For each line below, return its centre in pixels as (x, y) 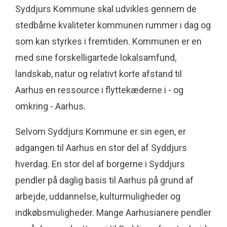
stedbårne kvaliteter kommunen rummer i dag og (113, 25)
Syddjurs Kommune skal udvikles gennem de (106, 9)
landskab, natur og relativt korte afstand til (99, 74)
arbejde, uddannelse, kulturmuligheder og (98, 197)
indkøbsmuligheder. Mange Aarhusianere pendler (113, 213)
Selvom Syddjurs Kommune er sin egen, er (101, 132)
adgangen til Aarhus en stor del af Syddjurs (101, 148)
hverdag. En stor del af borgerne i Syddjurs (100, 164)
